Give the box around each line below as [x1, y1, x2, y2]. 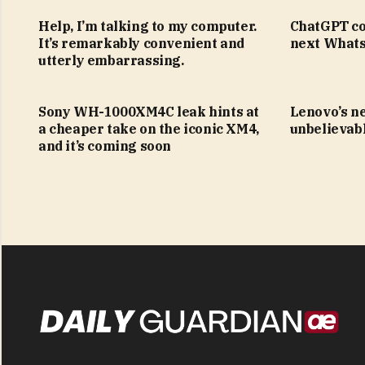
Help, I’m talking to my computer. [38, 17, 257, 34]
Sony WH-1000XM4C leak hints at [38, 103, 260, 120]
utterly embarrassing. [38, 51, 184, 68]
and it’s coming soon [38, 137, 171, 154]
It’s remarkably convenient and [38, 34, 245, 51]
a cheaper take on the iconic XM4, [38, 120, 259, 137]
